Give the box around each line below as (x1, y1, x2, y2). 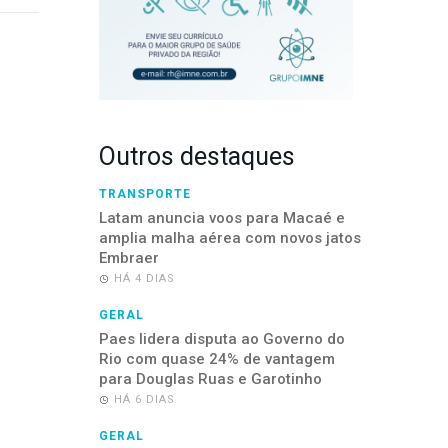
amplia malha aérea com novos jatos (98, 229, 361, 247)
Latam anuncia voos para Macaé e (98, 209, 345, 227)
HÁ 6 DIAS (113, 393, 175, 406)
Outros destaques (98, 142, 295, 171)
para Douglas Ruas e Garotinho (98, 370, 322, 388)
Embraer (98, 249, 159, 267)
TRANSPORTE (98, 187, 191, 201)
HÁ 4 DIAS (113, 272, 175, 285)
